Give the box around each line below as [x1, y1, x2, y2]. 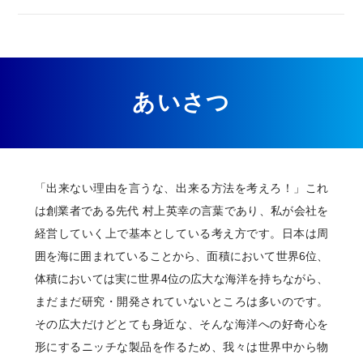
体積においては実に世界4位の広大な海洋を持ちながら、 [34, 271, 329, 285]
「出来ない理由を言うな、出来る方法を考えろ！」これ [34, 181, 329, 194]
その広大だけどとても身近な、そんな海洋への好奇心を [34, 317, 329, 331]
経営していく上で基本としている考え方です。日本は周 [34, 226, 329, 240]
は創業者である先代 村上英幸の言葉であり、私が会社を [34, 203, 329, 217]
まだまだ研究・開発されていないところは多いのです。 [34, 294, 329, 308]
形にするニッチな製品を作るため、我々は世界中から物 [34, 340, 329, 353]
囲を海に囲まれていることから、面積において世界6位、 [34, 249, 329, 263]
